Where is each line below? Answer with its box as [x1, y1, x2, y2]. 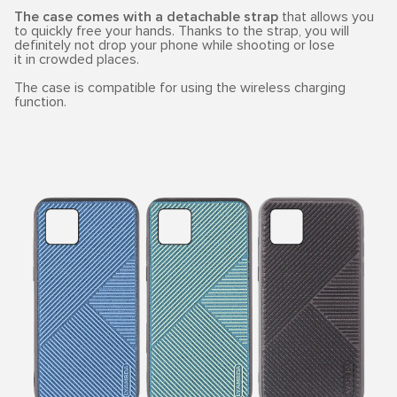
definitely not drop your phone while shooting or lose [14, 36, 335, 54]
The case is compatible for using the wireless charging [14, 79, 346, 97]
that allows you [278, 8, 374, 26]
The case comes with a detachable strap [14, 8, 278, 26]
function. [14, 93, 66, 111]
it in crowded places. [14, 51, 139, 68]
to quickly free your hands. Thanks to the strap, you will [14, 22, 349, 40]
